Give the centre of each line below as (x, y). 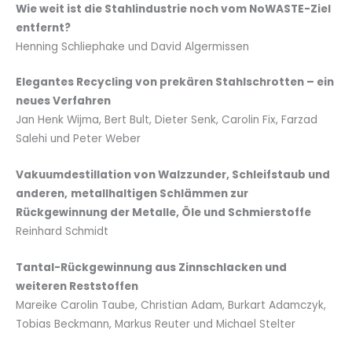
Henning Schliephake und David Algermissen (132, 46)
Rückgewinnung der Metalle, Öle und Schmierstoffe (163, 213)
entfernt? (43, 27)
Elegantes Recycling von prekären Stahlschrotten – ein (175, 82)
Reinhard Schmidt (62, 232)
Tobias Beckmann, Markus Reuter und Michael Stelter (156, 324)
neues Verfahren (63, 101)
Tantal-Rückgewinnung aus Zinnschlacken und (151, 268)
